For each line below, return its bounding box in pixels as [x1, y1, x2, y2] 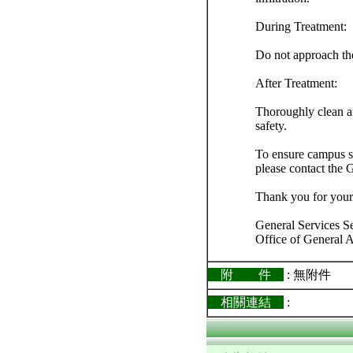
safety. [255, 119, 287, 132]
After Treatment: [255, 76, 337, 90]
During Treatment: [255, 20, 347, 33]
